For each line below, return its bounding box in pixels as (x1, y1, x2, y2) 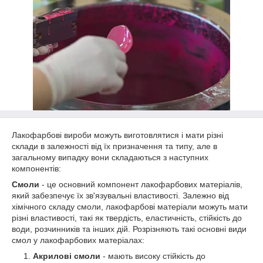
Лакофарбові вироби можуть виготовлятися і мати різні (12, 130, 223, 140)
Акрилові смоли (33, 251, 100, 261)
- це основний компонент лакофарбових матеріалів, (39, 180, 242, 189)
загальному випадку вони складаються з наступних (12, 153, 208, 162)
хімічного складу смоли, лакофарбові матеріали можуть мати (12, 202, 248, 211)
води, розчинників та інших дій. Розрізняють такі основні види (12, 224, 247, 234)
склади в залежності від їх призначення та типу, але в (12, 141, 217, 151)
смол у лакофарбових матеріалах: (12, 235, 144, 245)
